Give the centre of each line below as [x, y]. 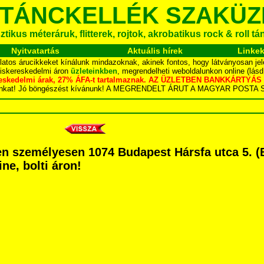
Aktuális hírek [155, 51]
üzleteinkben [94, 71]
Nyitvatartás [35, 51]
